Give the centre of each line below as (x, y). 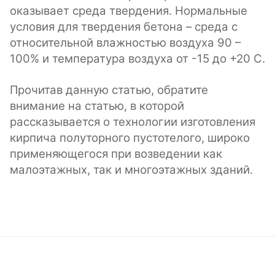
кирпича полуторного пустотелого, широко (130, 138)
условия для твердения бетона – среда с (124, 27)
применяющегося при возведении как (116, 154)
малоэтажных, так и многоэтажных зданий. (131, 170)
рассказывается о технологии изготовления (133, 122)
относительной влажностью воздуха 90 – (125, 43)
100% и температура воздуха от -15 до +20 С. (137, 59)
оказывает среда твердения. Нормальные (129, 11)
